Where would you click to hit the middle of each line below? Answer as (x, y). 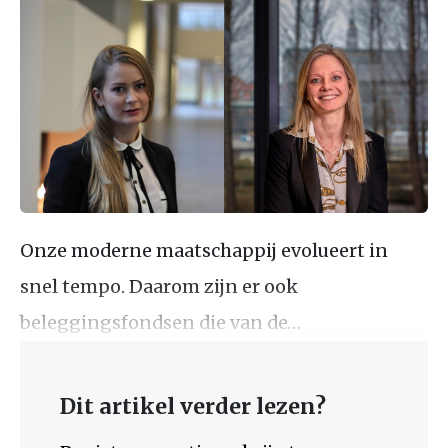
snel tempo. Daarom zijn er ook (159, 286)
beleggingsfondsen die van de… (160, 322)
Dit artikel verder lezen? (193, 406)
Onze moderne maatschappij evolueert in (204, 250)
